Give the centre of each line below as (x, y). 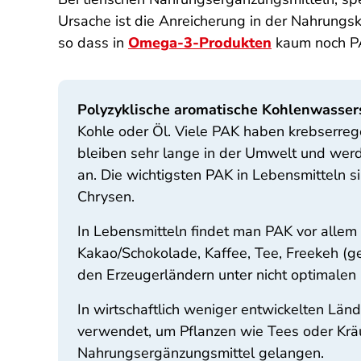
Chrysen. (106, 197)
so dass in (93, 43)
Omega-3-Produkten (200, 43)
